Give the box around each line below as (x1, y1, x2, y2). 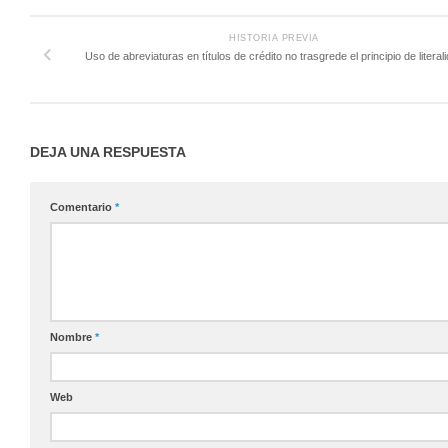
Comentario (50, 200, 115, 213)
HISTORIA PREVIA (229, 32, 319, 43)
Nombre (50, 330, 95, 343)
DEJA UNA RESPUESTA (30, 144, 186, 160)
